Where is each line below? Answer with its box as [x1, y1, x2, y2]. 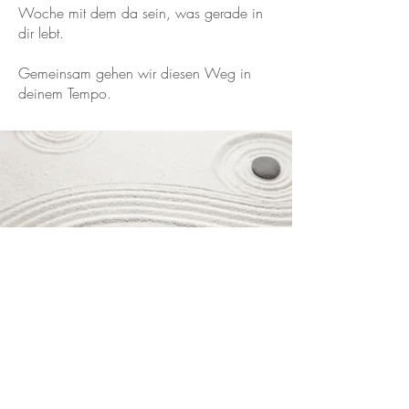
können [18, 378, 62, 398]
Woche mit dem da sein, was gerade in [18, 3, 263, 23]
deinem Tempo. [18, 83, 111, 103]
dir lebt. [18, 23, 64, 43]
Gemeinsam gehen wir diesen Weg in [18, 63, 251, 83]
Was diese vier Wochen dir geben [18, 358, 230, 378]
